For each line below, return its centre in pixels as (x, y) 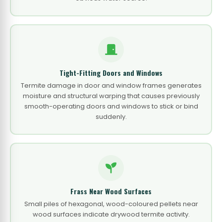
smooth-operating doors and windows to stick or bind (111, 106)
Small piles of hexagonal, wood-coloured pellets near (111, 204)
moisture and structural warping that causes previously (111, 96)
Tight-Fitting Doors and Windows (111, 73)
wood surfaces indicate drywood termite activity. (111, 214)
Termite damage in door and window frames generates (111, 85)
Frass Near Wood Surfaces (111, 191)
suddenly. (111, 117)
